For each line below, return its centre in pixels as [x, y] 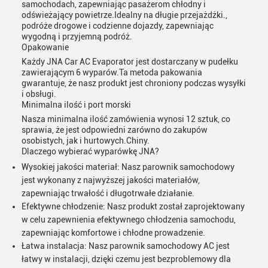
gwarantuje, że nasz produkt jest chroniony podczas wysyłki [134, 83]
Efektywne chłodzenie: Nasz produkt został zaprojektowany [133, 206]
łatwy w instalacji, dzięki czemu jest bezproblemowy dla [126, 259]
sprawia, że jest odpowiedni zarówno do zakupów [115, 130]
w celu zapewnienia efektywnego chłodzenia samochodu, [129, 220]
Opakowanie [45, 47]
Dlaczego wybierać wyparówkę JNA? [90, 151]
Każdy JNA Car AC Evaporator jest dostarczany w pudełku [130, 62]
